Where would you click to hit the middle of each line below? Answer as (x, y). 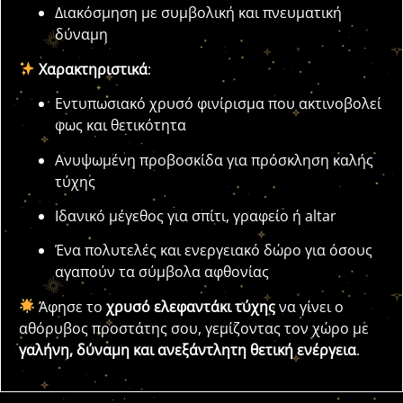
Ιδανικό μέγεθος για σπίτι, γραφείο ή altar (196, 215)
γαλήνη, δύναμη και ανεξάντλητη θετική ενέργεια (188, 349)
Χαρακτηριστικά (94, 69)
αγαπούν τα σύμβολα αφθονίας (162, 272)
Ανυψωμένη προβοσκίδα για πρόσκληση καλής (214, 160)
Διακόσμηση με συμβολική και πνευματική (198, 13)
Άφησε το (71, 306)
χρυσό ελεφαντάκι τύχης (191, 306)
